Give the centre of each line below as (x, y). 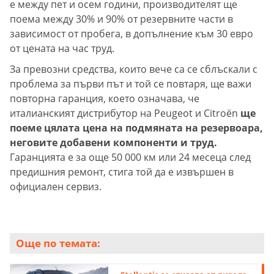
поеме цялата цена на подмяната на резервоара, (136, 128)
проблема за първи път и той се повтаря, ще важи (131, 84)
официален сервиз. (56, 187)
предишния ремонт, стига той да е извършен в (122, 172)
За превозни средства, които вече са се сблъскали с (134, 69)
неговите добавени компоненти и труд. (113, 143)
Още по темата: (58, 243)
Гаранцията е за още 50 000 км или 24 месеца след (130, 157)
